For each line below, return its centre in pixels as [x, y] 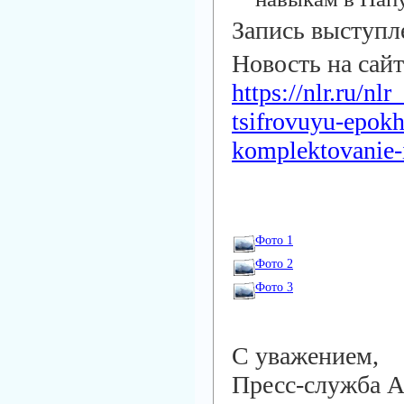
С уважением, [305, 355]
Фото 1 [274, 240]
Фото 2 [274, 263]
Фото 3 [274, 287]
